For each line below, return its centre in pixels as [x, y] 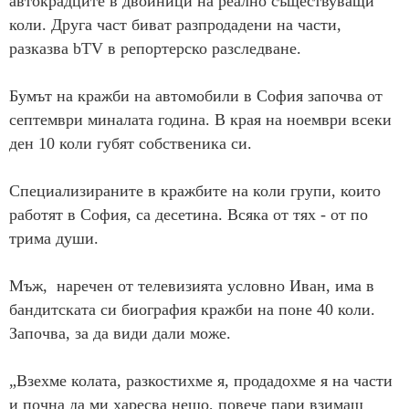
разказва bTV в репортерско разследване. [155, 49]
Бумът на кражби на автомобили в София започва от [196, 96]
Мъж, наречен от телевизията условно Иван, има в [192, 286]
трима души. [54, 239]
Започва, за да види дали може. [120, 334]
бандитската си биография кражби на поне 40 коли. [192, 310]
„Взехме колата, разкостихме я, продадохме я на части [201, 381]
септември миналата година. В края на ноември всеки [200, 120]
